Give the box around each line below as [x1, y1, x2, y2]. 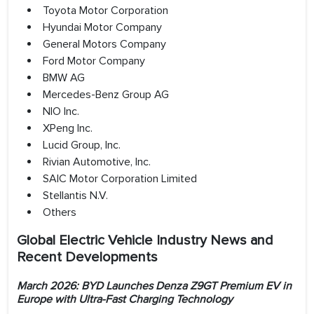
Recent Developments [17, 249, 158, 266]
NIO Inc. [43, 104, 79, 119]
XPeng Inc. [43, 121, 93, 136]
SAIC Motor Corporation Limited [43, 172, 197, 186]
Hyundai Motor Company [43, 20, 162, 35]
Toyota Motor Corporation [43, 4, 168, 18]
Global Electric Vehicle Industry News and [17, 232, 273, 250]
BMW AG [43, 71, 85, 86]
